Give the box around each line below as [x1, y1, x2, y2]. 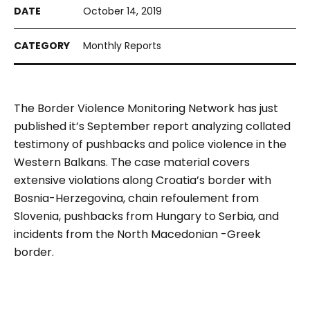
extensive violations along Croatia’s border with [14, 172, 271, 189]
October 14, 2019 [83, 4, 162, 19]
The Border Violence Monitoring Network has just [14, 100, 278, 117]
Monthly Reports [83, 39, 161, 53]
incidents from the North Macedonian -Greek [14, 226, 261, 243]
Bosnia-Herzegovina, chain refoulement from [14, 190, 259, 207]
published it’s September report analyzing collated [14, 118, 291, 135]
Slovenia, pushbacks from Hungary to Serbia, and [14, 208, 279, 225]
